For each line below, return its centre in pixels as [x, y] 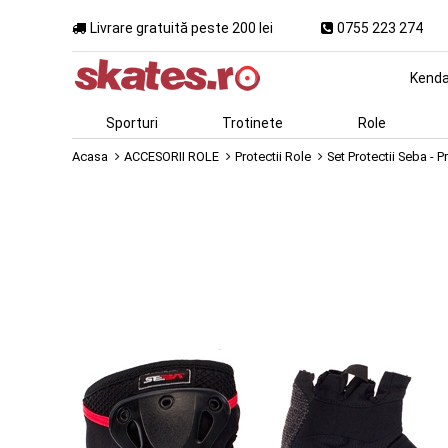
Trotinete [252, 123]
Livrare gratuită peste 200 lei [181, 27]
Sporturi [132, 123]
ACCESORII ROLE [171, 156]
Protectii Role [273, 156]
